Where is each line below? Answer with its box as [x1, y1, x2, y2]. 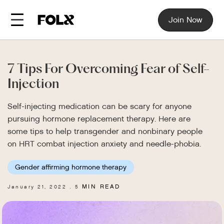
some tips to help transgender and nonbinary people [7, 126, 203, 136]
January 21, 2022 [7, 183, 67, 190]
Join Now [168, 14, 202, 25]
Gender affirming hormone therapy [15, 162, 127, 171]
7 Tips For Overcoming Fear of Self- [7, 63, 210, 76]
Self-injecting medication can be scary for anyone [7, 101, 192, 111]
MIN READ [78, 182, 120, 190]
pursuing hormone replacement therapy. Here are [7, 113, 191, 124]
